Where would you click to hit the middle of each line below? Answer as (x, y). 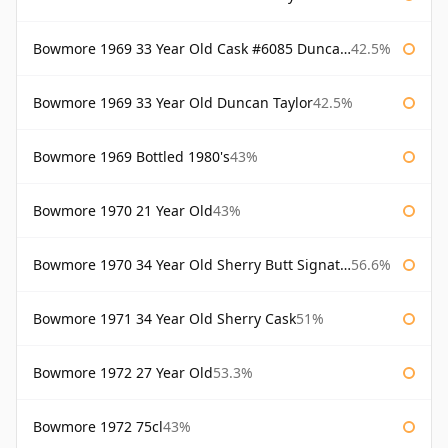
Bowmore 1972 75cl (98, 427)
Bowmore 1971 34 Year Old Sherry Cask (164, 319)
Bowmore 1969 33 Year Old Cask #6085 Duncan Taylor (186, 49)
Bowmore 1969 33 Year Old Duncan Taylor (173, 103)
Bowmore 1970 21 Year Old (123, 211)
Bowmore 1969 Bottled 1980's (131, 157)
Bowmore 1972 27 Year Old (123, 373)
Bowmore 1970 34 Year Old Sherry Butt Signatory (186, 265)
